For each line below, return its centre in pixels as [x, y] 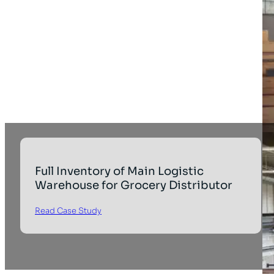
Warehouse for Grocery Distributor [134, 185]
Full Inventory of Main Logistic [120, 171]
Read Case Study [68, 211]
